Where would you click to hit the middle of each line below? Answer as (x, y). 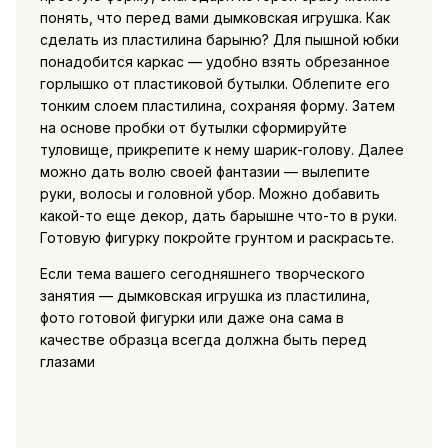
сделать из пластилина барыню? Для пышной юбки (219, 40)
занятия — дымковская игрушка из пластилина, (204, 296)
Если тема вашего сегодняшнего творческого (202, 274)
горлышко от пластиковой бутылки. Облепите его (214, 84)
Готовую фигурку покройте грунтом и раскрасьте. (216, 238)
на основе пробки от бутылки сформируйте (193, 128)
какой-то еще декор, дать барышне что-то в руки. (218, 216)
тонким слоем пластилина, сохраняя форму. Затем (217, 106)
